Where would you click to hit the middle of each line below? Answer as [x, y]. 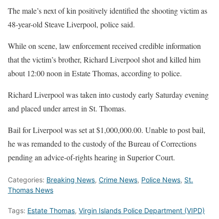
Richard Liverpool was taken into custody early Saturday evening [108, 95]
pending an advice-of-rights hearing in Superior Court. [91, 157]
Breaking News [71, 180]
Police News [161, 180]
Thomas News [31, 190]
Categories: [27, 180]
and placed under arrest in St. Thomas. [67, 109]
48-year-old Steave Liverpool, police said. [71, 24]
